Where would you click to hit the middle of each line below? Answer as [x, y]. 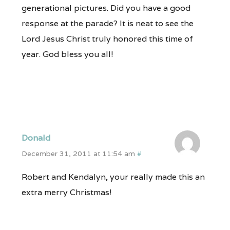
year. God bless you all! [67, 54]
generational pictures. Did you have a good [106, 8]
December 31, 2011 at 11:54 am [78, 154]
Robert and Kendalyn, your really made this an [113, 177]
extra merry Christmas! [66, 193]
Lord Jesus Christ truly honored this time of [107, 39]
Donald [36, 138]
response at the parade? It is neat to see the [107, 24]
